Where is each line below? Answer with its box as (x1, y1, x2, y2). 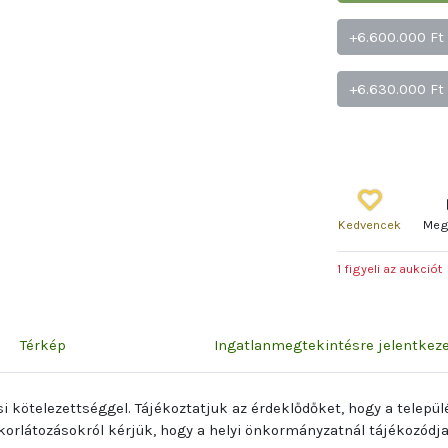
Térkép (20, 335, 66, 354)
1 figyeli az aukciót (337, 260, 443, 276)
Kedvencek (338, 216, 402, 232)
